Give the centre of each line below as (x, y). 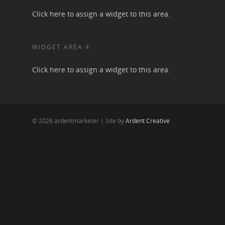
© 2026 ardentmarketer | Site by (79, 121)
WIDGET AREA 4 (61, 47)
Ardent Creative (148, 121)
